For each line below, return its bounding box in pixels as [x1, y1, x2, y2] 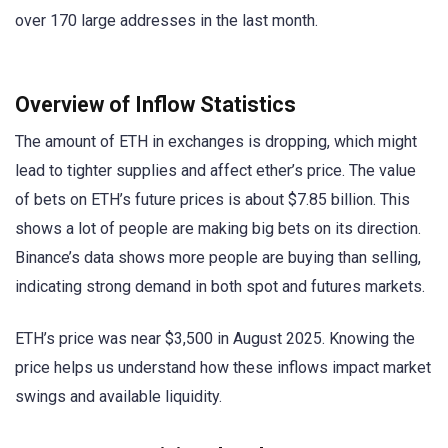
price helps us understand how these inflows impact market [15, 358, 431, 377]
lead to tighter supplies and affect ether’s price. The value [15, 160, 416, 180]
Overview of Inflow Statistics [15, 91, 296, 117]
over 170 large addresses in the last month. [15, 11, 318, 31]
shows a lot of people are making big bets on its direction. [15, 218, 421, 238]
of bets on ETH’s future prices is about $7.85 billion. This [15, 189, 410, 209]
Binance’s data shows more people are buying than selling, [15, 247, 421, 267]
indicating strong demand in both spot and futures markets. [15, 276, 425, 296]
